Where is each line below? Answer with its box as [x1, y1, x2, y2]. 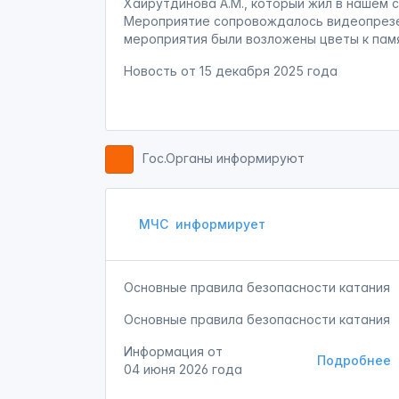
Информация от [124, 344, 223, 359]
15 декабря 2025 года [199, 63, 338, 78]
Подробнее [316, 353, 391, 368]
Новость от [124, 63, 199, 78]
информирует [172, 216, 265, 232]
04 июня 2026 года [124, 362, 242, 377]
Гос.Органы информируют [142, 151, 305, 166]
